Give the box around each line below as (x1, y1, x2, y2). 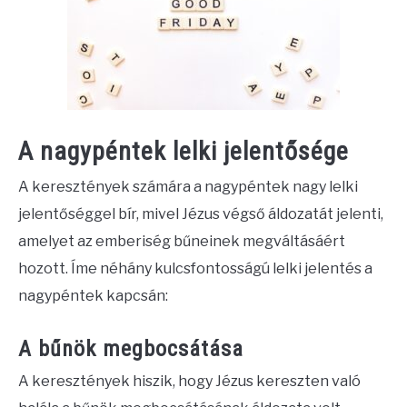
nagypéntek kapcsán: (18, 286, 168, 304)
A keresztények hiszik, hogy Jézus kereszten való (18, 372, 361, 390)
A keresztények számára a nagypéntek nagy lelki (18, 177, 358, 195)
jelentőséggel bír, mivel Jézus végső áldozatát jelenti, (18, 204, 383, 223)
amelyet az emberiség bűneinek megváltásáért (18, 232, 345, 250)
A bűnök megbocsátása (18, 335, 243, 362)
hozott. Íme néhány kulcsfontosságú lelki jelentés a (18, 259, 372, 277)
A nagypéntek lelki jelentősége (18, 135, 349, 166)
